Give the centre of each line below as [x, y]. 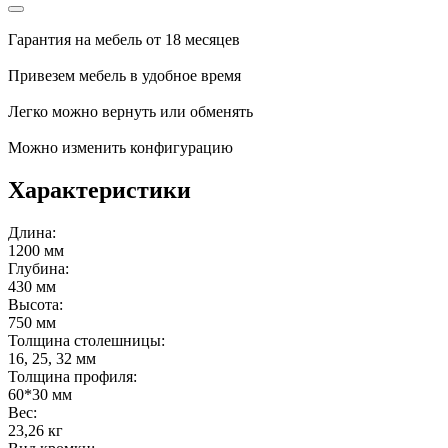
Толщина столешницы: [86, 340]
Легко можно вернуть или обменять [130, 111]
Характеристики [99, 189]
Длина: [32, 232]
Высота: [35, 304]
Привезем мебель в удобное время [124, 75]
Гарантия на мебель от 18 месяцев [124, 39]
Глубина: [38, 268]
